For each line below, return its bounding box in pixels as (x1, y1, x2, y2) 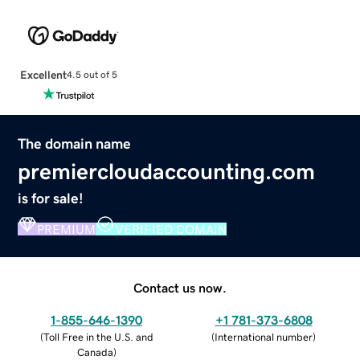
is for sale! (18, 190, 84, 206)
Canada (76, 346, 113, 358)
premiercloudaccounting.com (18, 159, 316, 182)
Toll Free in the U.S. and (43, 331, 153, 342)
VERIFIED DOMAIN (115, 222, 227, 235)
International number (215, 331, 313, 342)
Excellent (19, 68, 67, 80)
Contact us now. (133, 280, 227, 294)
